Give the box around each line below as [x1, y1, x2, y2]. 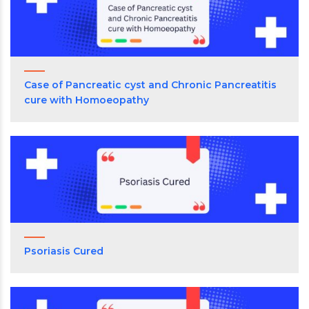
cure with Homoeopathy [24, 94, 149, 107]
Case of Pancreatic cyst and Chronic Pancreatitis [24, 79, 277, 92]
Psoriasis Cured [24, 245, 103, 258]
